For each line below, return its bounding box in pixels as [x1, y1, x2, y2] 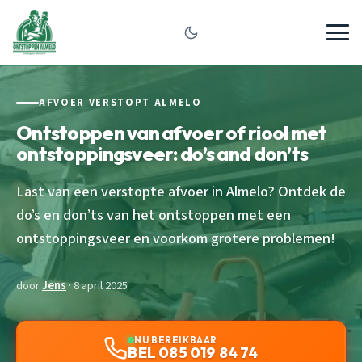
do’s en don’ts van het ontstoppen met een [16, 204, 291, 225]
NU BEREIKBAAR [134, 333, 217, 346]
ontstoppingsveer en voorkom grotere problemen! [16, 227, 335, 249]
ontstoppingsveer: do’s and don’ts [16, 141, 309, 166]
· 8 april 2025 [66, 276, 128, 294]
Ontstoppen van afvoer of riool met [16, 120, 327, 145]
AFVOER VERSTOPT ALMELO [39, 95, 202, 110]
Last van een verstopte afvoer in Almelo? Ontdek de [16, 180, 346, 202]
